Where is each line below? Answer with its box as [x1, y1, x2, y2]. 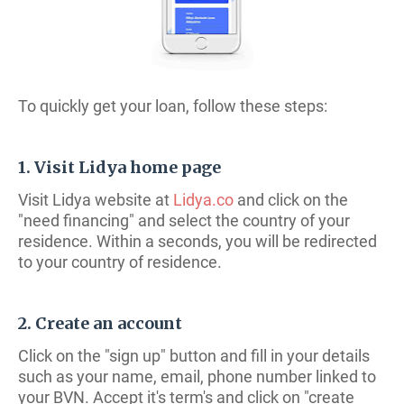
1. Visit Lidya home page [18, 157, 221, 178]
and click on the [234, 190, 348, 209]
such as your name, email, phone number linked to [18, 367, 376, 386]
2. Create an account [18, 313, 182, 334]
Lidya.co [173, 190, 234, 209]
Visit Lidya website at [18, 190, 173, 209]
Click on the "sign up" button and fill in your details [18, 346, 370, 365]
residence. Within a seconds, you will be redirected [18, 232, 377, 251]
